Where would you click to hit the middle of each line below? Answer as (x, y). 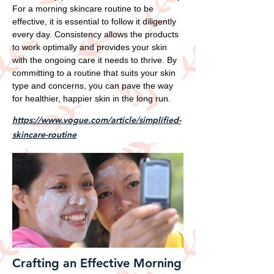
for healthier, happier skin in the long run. (91, 98)
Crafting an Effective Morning (97, 263)
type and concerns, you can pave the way (93, 85)
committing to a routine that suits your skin (94, 72)
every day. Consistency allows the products (95, 34)
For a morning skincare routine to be (83, 8)
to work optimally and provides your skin (90, 47)
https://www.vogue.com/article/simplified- (97, 120)
